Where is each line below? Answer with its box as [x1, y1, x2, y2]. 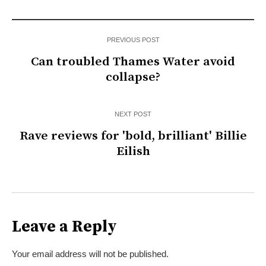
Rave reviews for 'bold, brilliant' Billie [19, 128, 247, 144]
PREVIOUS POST [106, 36, 160, 44]
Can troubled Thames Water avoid [31, 54, 235, 70]
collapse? [106, 69, 160, 85]
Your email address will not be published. [12, 249, 169, 259]
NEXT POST [115, 110, 151, 118]
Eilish [116, 144, 150, 160]
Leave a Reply [12, 217, 117, 237]
